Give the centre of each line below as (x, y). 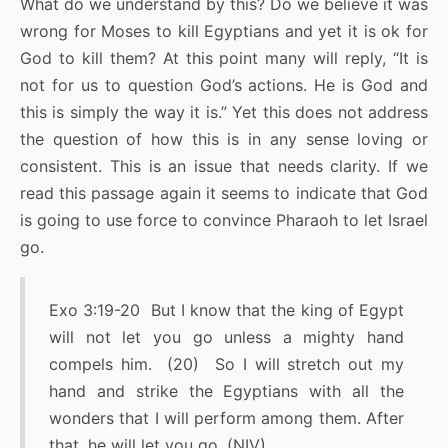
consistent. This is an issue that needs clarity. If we (224, 166)
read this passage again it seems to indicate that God (224, 193)
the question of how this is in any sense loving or (224, 139)
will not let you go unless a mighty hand (226, 337)
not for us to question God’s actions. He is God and (224, 85)
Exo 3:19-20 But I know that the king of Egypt (226, 310)
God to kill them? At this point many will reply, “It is (224, 58)
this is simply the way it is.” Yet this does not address (224, 112)
